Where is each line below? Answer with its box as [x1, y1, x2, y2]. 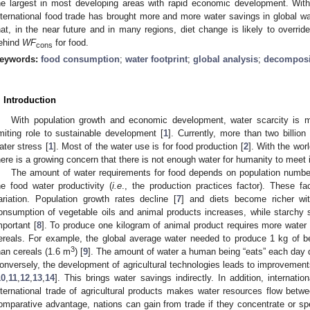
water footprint [125, 53, 188, 64]
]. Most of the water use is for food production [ [53, 140, 244, 152]
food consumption [41, 53, 120, 64]
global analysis [193, 53, 258, 64]
